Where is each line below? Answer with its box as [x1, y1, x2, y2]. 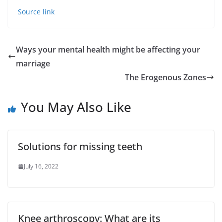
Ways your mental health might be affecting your [16, 44, 200, 55]
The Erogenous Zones [125, 72, 206, 83]
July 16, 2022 [24, 162, 58, 170]
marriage [16, 58, 50, 69]
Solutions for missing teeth [18, 140, 142, 153]
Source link [18, 7, 55, 16]
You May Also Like [21, 98, 131, 116]
